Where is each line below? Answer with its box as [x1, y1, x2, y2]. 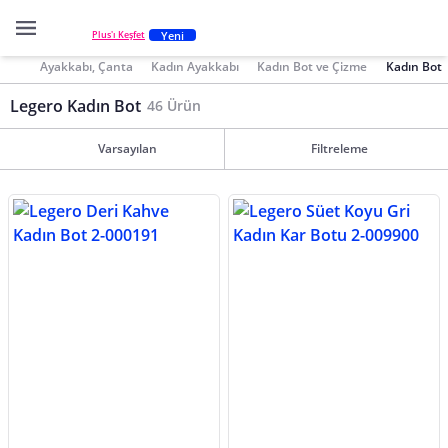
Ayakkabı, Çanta [40, 57, 133, 75]
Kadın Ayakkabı [151, 57, 240, 75]
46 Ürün [147, 96, 201, 115]
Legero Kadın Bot [10, 95, 141, 117]
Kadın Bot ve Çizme [257, 57, 368, 75]
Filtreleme [311, 140, 368, 157]
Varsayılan [97, 140, 157, 157]
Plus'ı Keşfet [92, 28, 145, 42]
